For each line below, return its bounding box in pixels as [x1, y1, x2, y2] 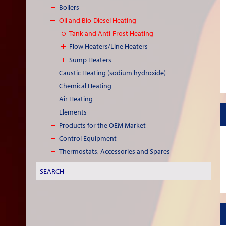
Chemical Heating [59, 81, 111, 90]
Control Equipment [59, 134, 117, 143]
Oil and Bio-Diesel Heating [59, 16, 136, 25]
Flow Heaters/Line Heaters [69, 42, 148, 51]
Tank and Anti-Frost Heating [69, 29, 153, 38]
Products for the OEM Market [59, 121, 146, 130]
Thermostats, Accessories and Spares [59, 147, 170, 156]
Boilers [59, 3, 79, 12]
